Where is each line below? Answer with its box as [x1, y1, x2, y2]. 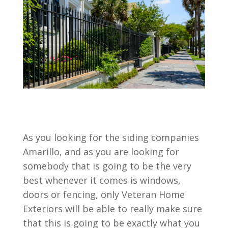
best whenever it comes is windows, [22, 174, 181, 186]
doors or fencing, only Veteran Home [22, 188, 185, 201]
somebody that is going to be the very [22, 160, 191, 172]
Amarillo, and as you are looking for [22, 146, 179, 158]
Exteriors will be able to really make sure [22, 203, 202, 215]
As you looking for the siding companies [22, 131, 199, 144]
